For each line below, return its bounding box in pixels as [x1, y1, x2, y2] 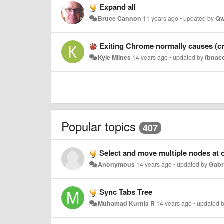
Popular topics [61, 117, 136, 135]
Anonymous [98, 160, 135, 169]
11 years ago [143, 13, 179, 23]
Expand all [99, 1, 136, 12]
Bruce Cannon [98, 13, 142, 23]
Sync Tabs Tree [99, 186, 152, 198]
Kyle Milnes [98, 52, 131, 62]
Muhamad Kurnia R [98, 199, 155, 208]
